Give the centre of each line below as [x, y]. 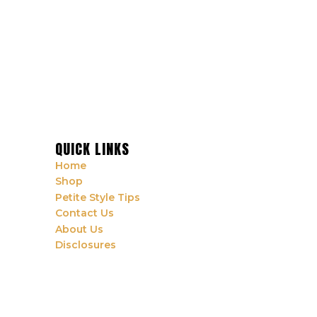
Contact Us [85, 213]
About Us [80, 229]
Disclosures [86, 245]
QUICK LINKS [93, 149]
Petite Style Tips [98, 197]
